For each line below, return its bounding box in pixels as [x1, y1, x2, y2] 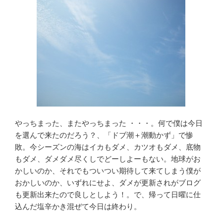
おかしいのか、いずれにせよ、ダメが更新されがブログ [15, 178, 201, 187]
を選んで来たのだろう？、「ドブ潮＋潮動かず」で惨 [15, 131, 193, 140]
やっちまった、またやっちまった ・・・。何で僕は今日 [15, 119, 203, 128]
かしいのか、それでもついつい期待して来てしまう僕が [15, 166, 201, 175]
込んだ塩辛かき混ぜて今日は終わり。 [15, 202, 141, 211]
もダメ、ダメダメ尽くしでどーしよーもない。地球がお [15, 155, 201, 164]
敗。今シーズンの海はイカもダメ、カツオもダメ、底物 [15, 143, 201, 152]
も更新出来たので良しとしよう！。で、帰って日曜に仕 [15, 190, 201, 199]
